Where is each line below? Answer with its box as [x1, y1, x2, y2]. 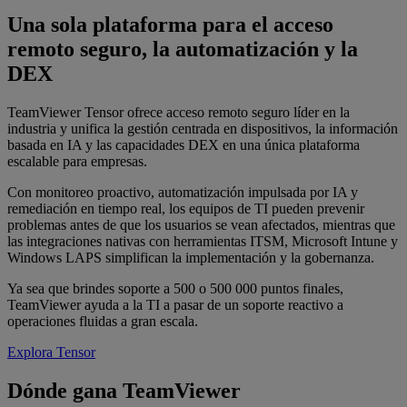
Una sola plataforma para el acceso [7, 13, 333, 37]
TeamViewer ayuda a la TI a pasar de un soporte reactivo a [7, 297, 343, 313]
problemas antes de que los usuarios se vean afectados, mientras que [7, 217, 395, 233]
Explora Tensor [7, 344, 95, 361]
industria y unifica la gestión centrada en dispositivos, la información [7, 121, 398, 137]
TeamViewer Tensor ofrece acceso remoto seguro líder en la [7, 104, 350, 121]
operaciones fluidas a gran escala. [7, 313, 198, 330]
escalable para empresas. [7, 154, 147, 170]
